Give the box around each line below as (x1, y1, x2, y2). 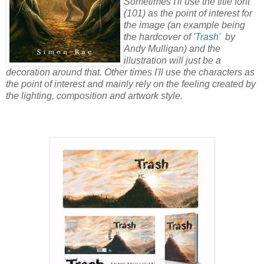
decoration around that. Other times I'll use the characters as (6, 67, 255, 77)
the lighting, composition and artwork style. (6, 90, 183, 101)
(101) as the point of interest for (124, 8, 252, 18)
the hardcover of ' (124, 31, 195, 42)
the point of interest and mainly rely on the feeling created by (6, 78, 256, 89)
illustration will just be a (124, 55, 221, 65)
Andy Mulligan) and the (124, 43, 220, 54)
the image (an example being (124, 19, 245, 30)
